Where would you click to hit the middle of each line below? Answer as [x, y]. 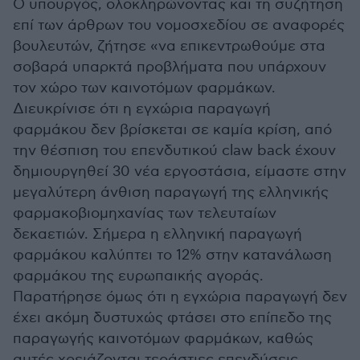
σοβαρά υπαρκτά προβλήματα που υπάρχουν [170, 67]
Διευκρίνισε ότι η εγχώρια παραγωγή [142, 109]
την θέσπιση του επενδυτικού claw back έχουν [174, 151]
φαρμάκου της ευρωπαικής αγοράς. [138, 276]
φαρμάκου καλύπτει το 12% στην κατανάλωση [172, 255]
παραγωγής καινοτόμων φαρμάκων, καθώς [163, 339]
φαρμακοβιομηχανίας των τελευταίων [145, 213]
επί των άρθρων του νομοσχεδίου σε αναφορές [179, 25]
